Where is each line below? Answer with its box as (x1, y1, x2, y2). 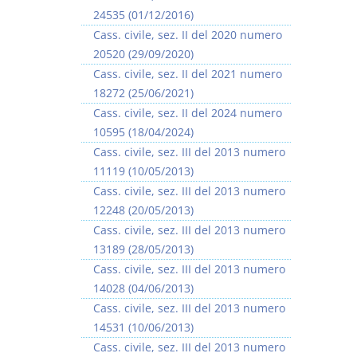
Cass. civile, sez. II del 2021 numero (93, 66, 282, 81)
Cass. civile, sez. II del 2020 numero (93, 27, 282, 42)
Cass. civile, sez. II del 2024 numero (93, 105, 282, 120)
